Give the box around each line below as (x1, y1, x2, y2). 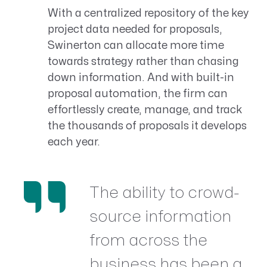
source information (89, 208, 231, 225)
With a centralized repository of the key (48, 8, 249, 18)
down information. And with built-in (48, 72, 234, 83)
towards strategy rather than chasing (48, 56, 239, 67)
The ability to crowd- (89, 184, 240, 201)
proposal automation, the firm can (48, 88, 228, 99)
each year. (48, 136, 103, 147)
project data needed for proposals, (48, 24, 222, 35)
